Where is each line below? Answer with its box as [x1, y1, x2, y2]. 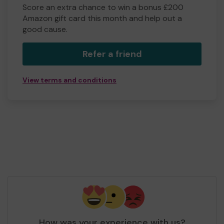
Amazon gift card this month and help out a [22, 13, 182, 24]
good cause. [22, 24, 67, 35]
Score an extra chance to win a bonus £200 [22, 2, 183, 13]
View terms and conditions [22, 76, 116, 85]
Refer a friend [82, 48, 142, 60]
